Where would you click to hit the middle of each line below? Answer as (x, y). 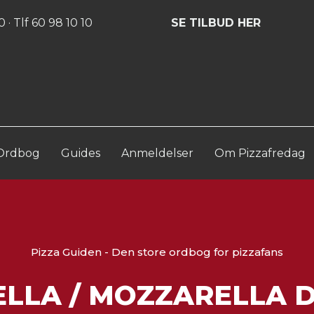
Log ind (186, 15)
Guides (81, 153)
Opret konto (236, 15)
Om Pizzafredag (260, 153)
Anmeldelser (157, 153)
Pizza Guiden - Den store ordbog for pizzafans (157, 252)
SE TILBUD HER (216, 22)
